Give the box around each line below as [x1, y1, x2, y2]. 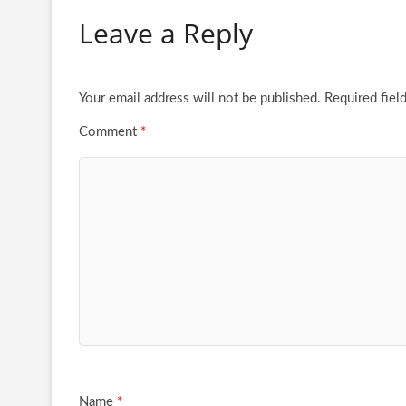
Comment [79, 124, 140, 139]
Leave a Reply [79, 14, 253, 52]
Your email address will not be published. [79, 91, 321, 105]
